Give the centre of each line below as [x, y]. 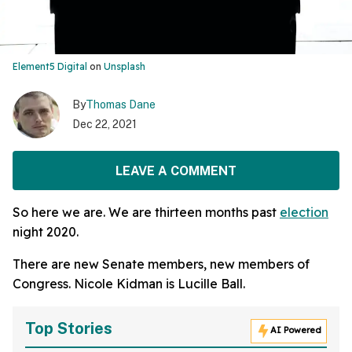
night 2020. [46, 232]
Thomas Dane [121, 105]
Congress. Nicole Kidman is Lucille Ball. [129, 284]
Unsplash [125, 67]
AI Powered [296, 330]
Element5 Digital [50, 67]
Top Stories [69, 329]
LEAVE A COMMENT [176, 170]
